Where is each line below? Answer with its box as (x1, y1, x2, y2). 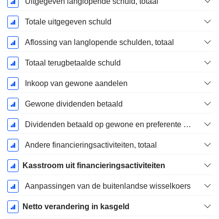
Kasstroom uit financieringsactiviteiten (22, 161, 165, 170)
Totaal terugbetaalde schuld (24, 59, 121, 67)
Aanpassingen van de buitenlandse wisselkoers (24, 182, 191, 191)
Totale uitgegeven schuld (24, 18, 111, 26)
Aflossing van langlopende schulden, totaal (24, 38, 174, 47)
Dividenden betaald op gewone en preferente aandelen (183, 120, 191, 129)
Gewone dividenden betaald (24, 100, 123, 109)
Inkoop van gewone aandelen (24, 79, 128, 88)
